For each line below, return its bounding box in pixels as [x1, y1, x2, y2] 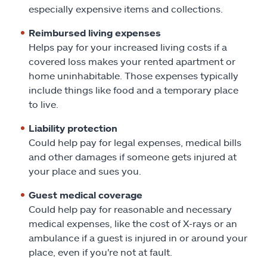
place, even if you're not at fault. [29, 246, 172, 257]
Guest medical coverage [29, 189, 142, 200]
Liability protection [29, 122, 117, 133]
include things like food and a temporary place [29, 84, 238, 95]
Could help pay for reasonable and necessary [29, 203, 232, 215]
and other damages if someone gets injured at [29, 151, 237, 162]
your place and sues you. [29, 165, 141, 176]
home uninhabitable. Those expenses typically [29, 70, 238, 81]
